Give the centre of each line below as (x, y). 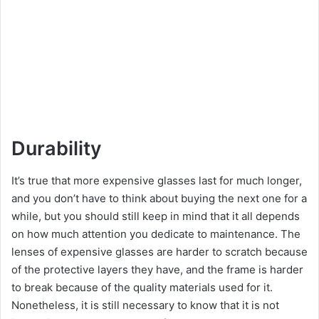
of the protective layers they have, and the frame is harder (157, 269)
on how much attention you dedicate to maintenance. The (156, 234)
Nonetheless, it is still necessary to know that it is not (145, 305)
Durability (57, 149)
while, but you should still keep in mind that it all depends (156, 216)
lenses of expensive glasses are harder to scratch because (159, 251)
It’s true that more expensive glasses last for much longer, (157, 180)
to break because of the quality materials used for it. (142, 287)
